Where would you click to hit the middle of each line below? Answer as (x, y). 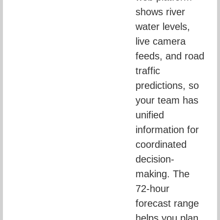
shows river (160, 12)
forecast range (167, 204)
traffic (148, 71)
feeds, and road (170, 56)
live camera (161, 41)
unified (150, 115)
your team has (167, 100)
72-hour (152, 189)
